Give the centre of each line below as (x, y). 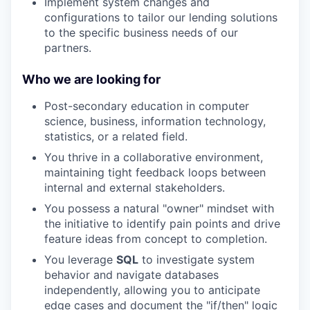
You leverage (80, 259)
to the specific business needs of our (141, 33)
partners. (68, 48)
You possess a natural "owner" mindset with (159, 208)
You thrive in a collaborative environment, (154, 157)
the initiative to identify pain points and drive (162, 224)
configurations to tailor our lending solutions (161, 17)
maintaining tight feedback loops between (155, 172)
